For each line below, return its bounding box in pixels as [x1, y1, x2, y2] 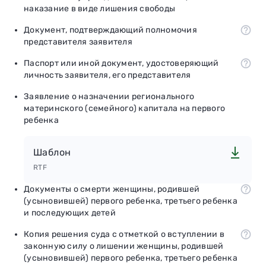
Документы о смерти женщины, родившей [24, 183, 199, 194]
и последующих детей [24, 207, 116, 218]
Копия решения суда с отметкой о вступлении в [24, 229, 224, 239]
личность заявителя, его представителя [24, 69, 191, 80]
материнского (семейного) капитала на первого [24, 103, 225, 113]
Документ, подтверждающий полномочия [24, 24, 197, 35]
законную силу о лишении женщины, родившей [24, 240, 224, 251]
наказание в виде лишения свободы [24, 3, 175, 14]
